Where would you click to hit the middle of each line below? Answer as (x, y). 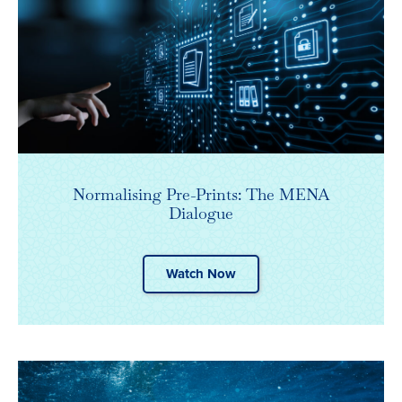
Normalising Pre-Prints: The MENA (201, 195)
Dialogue (201, 214)
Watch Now (201, 274)
